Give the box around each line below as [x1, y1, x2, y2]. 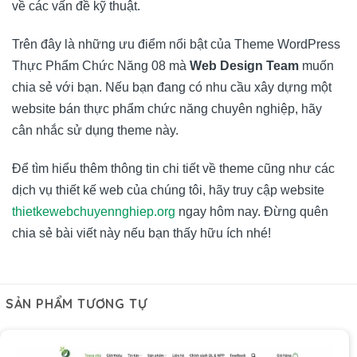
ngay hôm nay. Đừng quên [175, 204, 328, 218]
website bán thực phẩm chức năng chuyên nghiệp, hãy [12, 101, 322, 116]
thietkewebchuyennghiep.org [12, 204, 175, 218]
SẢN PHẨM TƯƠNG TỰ [5, 296, 147, 312]
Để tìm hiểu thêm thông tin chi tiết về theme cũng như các [12, 161, 335, 175]
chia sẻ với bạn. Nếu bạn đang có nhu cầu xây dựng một [12, 80, 331, 94]
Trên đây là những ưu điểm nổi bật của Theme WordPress [12, 37, 340, 51]
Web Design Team [190, 58, 299, 73]
